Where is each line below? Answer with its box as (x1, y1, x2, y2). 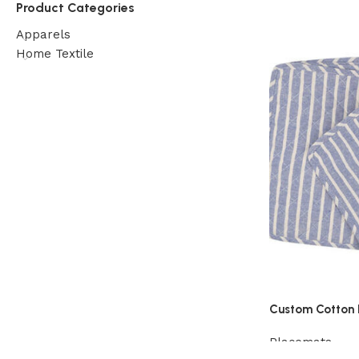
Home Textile (16, 46, 94, 61)
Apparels (16, 27, 71, 42)
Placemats (269, 334, 332, 349)
